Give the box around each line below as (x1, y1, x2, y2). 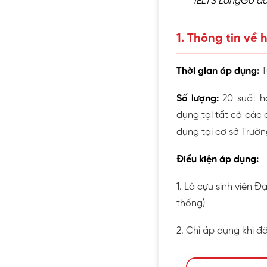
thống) (176, 198, 205, 209)
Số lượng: (176, 93, 223, 104)
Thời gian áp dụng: (176, 66, 259, 76)
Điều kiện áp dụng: (176, 154, 259, 164)
